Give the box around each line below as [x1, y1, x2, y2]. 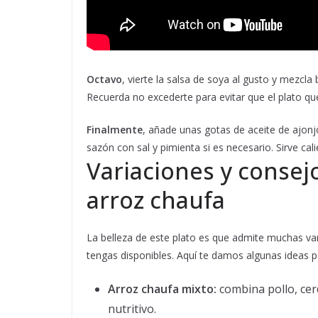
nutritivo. [108, 301, 156, 317]
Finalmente [87, 123, 143, 136]
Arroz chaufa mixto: [108, 281, 216, 297]
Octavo [87, 72, 122, 86]
